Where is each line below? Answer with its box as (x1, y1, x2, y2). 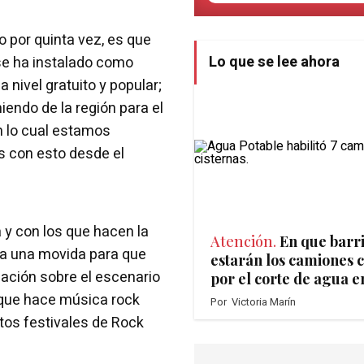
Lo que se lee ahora (209, 51, 340, 74)
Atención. (210, 232, 276, 252)
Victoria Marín (232, 294, 296, 310)
